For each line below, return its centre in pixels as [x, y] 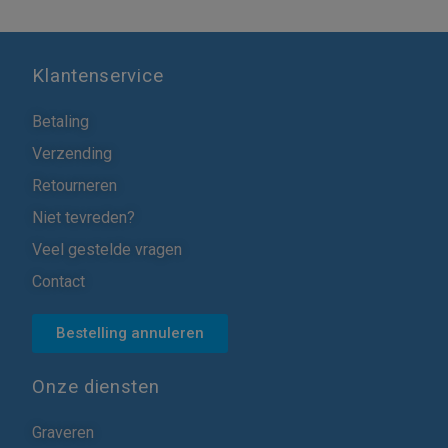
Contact [59, 281]
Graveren [63, 432]
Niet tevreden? [84, 217]
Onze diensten [96, 386]
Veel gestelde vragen [107, 249]
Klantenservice [98, 75]
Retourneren [75, 185]
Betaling [61, 121]
